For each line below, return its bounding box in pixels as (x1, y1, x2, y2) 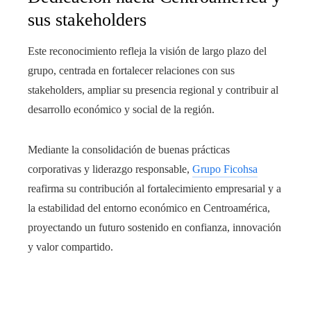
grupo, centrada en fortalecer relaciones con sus (28, 65, 235, 77)
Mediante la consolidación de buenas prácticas (28, 144, 230, 156)
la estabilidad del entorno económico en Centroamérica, (28, 202, 270, 215)
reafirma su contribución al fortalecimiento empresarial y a (28, 183, 281, 195)
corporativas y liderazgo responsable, (28, 163, 192, 176)
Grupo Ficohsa (192, 163, 258, 176)
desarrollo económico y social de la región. (28, 103, 215, 116)
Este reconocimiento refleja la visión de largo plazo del (28, 45, 267, 58)
